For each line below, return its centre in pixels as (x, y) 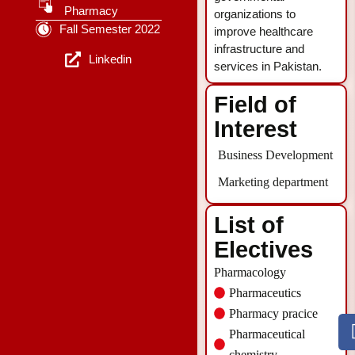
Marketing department (273, 181)
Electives (263, 249)
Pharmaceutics (265, 292)
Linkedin (111, 59)
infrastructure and (259, 48)
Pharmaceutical (267, 334)
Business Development (275, 155)
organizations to (254, 13)
